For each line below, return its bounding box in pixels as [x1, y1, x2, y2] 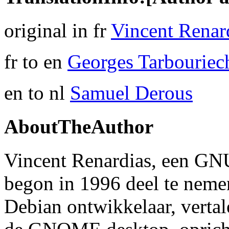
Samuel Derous [70, 81, 193, 104]
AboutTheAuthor [4, 116, 153, 138]
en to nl [4, 81, 70, 104]
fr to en [4, 50, 67, 73]
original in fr [4, 19, 111, 41]
